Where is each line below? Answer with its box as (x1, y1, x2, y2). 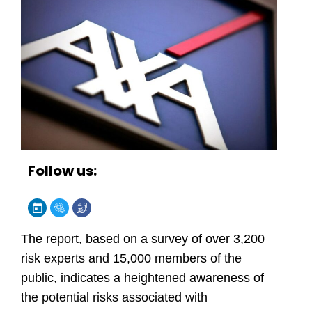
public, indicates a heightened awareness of (21, 271, 264, 286)
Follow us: (28, 161, 97, 181)
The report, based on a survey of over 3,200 (21, 232, 265, 247)
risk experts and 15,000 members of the (21, 251, 242, 266)
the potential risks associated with (21, 290, 208, 305)
